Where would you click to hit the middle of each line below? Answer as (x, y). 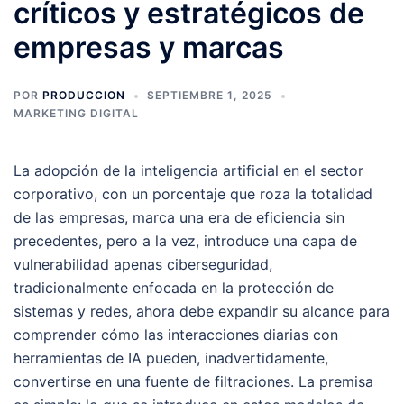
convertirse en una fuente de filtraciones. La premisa (193, 381)
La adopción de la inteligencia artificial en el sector (188, 170)
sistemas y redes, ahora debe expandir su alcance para (202, 311)
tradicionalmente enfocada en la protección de (174, 288)
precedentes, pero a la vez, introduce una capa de (185, 241)
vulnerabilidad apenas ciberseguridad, (143, 264)
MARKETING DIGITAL (76, 113)
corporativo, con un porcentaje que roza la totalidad (193, 194)
